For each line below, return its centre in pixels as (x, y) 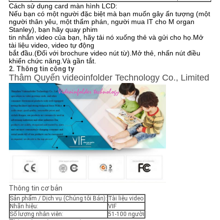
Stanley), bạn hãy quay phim (53, 30)
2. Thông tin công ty (41, 69)
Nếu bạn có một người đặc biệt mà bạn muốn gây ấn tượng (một (109, 14)
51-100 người (126, 214)
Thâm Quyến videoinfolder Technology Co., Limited (109, 78)
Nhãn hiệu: (24, 206)
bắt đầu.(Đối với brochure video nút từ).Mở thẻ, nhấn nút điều (104, 53)
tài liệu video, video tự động (51, 45)
